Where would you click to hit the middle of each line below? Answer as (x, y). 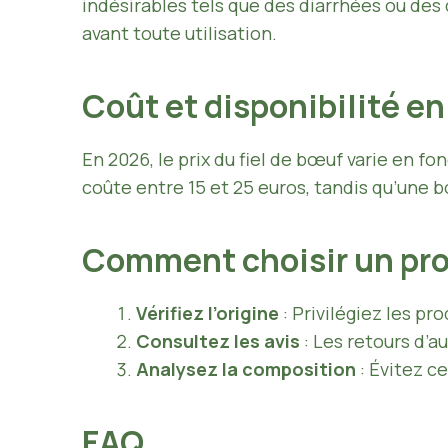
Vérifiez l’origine (207, 313)
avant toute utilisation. (179, 33)
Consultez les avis (218, 341)
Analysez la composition (246, 369)
